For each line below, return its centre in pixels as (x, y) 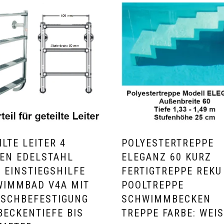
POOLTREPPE (153, 185)
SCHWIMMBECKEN (166, 199)
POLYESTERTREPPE (168, 143)
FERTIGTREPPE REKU (172, 171)
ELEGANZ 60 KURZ (167, 157)
